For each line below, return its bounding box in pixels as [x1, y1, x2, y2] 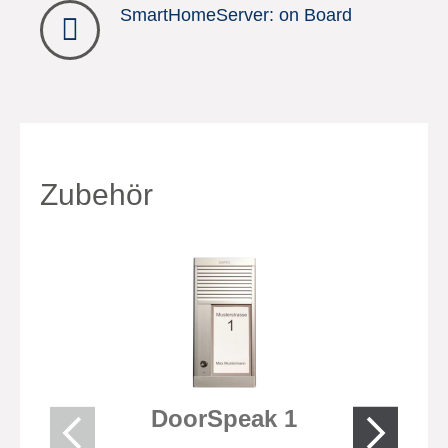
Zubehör [40, 178, 153, 211]
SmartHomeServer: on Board [120, 5, 352, 25]
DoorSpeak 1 [151, 405, 297, 432]
